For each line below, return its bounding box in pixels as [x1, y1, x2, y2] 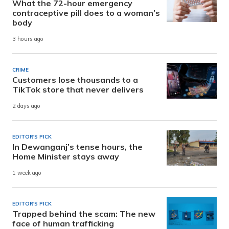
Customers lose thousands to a [12, 74, 138, 85]
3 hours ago [12, 35, 43, 43]
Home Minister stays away [12, 151, 119, 162]
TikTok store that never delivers [12, 84, 144, 95]
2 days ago [12, 102, 40, 110]
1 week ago [12, 169, 41, 177]
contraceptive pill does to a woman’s [12, 7, 160, 18]
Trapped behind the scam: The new [12, 208, 155, 219]
